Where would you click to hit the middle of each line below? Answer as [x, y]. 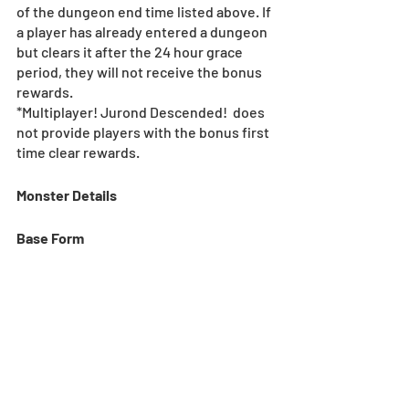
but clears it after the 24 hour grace [131, 51]
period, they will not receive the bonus [141, 71]
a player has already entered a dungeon [143, 31]
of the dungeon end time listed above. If [145, 11]
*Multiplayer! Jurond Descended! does [142, 111]
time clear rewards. [78, 152]
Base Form [50, 237]
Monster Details [67, 194]
